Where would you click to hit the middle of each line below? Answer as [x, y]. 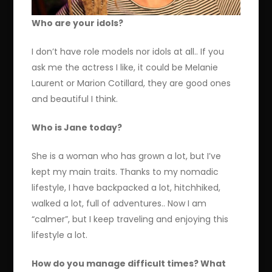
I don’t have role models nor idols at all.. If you [128, 51]
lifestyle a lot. [60, 235]
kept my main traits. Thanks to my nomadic [125, 172]
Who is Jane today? [77, 127]
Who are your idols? [78, 23]
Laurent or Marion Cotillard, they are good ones [131, 83]
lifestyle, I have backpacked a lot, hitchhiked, [126, 187]
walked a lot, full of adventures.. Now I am [119, 203]
